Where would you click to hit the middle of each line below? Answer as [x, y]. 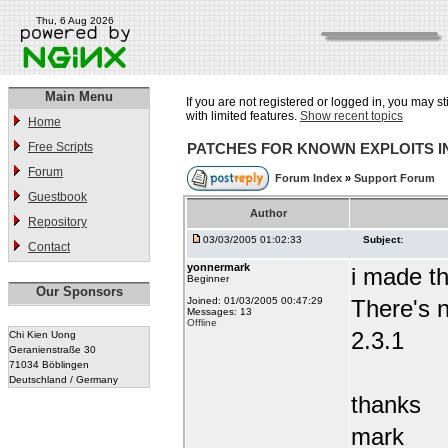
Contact [49, 247]
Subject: [383, 239]
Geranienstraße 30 [52, 349]
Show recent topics [351, 116]
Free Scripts [60, 147]
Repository [57, 222]
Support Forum [394, 178]
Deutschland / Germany [63, 379]
